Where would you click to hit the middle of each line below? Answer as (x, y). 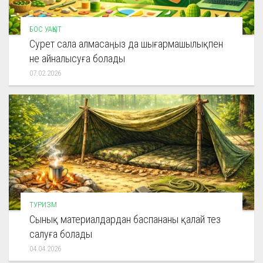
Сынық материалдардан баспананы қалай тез (125, 220)
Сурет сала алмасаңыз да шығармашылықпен (126, 44)
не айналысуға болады (77, 59)
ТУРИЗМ (43, 205)
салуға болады (61, 234)
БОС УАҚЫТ (45, 29)
